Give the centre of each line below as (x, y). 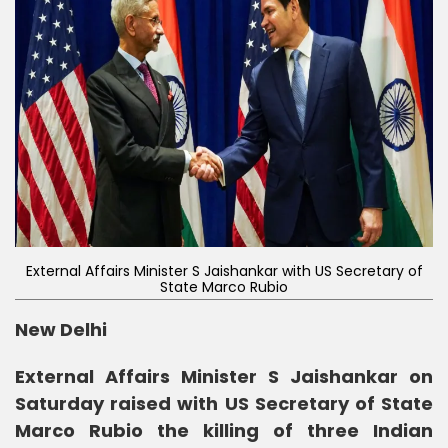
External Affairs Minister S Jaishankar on (224, 376)
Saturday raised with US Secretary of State (224, 403)
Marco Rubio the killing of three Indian (224, 430)
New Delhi (61, 329)
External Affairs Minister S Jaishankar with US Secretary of (224, 270)
